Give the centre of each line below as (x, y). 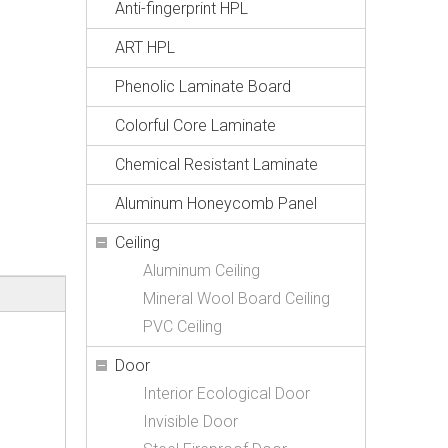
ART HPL (145, 47)
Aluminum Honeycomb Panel (216, 203)
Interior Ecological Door (226, 393)
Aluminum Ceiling (201, 270)
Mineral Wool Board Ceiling (236, 298)
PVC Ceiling (182, 326)
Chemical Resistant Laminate (216, 164)
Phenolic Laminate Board (203, 86)
